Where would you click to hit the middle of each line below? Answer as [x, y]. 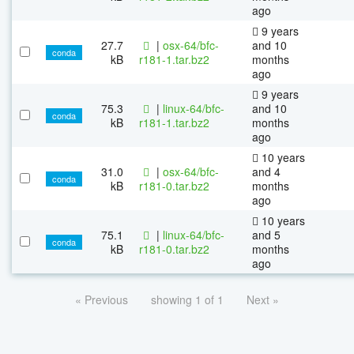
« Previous [102, 299]
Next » [263, 299]
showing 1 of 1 [187, 299]
